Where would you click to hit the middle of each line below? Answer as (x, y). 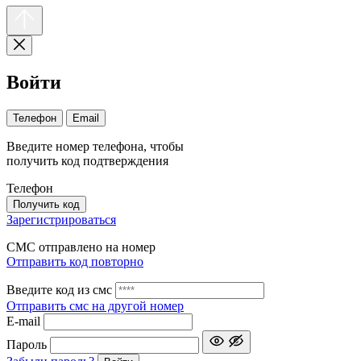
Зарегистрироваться (61, 219)
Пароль (27, 344)
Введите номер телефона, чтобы (95, 146)
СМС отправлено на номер (81, 247)
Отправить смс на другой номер (95, 305)
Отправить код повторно (75, 261)
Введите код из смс (59, 289)
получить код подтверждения (87, 160)
